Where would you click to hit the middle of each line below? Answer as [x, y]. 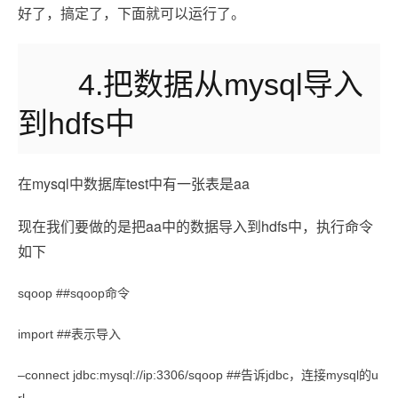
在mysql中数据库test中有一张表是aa [134, 183]
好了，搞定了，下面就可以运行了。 [131, 13]
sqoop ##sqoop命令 [74, 293]
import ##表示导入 [69, 334]
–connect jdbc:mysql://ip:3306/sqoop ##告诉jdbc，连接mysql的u [198, 375]
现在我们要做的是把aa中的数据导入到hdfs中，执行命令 [195, 226]
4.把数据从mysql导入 [221, 84]
